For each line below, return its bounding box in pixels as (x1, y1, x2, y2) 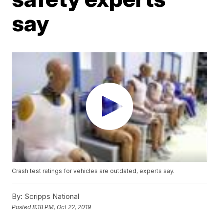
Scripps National (22, 192, 80, 201)
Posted (12, 203, 33, 211)
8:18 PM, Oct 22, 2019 (32, 203, 91, 211)
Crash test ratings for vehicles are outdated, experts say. (12, 167, 175, 175)
